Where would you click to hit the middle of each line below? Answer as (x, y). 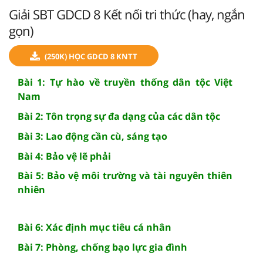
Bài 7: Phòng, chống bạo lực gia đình (102, 247)
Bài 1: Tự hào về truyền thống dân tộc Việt (125, 82)
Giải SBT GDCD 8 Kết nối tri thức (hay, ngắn (127, 14)
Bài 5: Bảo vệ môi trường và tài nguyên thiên (125, 175)
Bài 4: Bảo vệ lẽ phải (64, 156)
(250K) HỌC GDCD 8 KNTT (91, 56)
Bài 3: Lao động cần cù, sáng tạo (92, 136)
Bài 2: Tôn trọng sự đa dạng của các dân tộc (119, 116)
